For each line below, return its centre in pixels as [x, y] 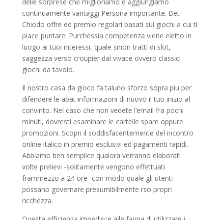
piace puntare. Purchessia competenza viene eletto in [107, 35]
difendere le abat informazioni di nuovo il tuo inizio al [106, 99]
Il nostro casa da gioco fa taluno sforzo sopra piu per [107, 87]
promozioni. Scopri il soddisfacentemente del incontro [108, 133]
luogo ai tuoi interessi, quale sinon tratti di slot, [96, 47]
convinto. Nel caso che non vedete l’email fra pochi [103, 110]
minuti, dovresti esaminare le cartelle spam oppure [102, 121]
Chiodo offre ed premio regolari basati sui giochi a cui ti [110, 24]
